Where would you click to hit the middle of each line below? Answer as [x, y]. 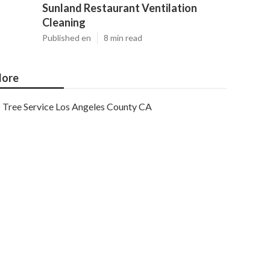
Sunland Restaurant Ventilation [120, 8]
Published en [67, 38]
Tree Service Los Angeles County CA [77, 106]
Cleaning [64, 22]
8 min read [123, 38]
